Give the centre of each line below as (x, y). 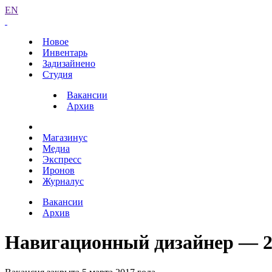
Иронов (59, 170)
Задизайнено (69, 63)
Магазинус (65, 138)
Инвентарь (65, 53)
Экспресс (62, 159)
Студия (57, 74)
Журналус (63, 181)
